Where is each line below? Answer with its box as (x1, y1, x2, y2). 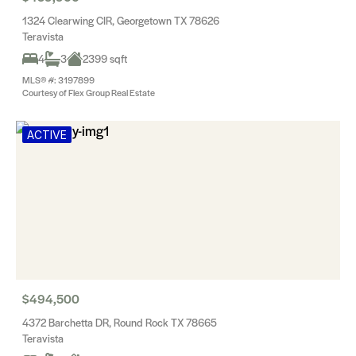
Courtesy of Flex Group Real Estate (22, 86, 155, 99)
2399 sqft (83, 51, 127, 66)
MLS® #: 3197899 (22, 73, 95, 86)
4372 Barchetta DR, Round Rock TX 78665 (22, 315, 217, 330)
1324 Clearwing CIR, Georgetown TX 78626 (22, 13, 219, 28)
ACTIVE (27, 128, 67, 141)
